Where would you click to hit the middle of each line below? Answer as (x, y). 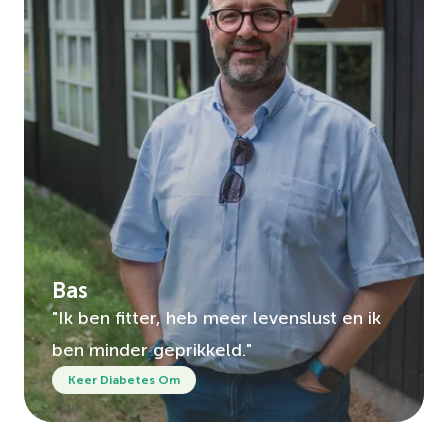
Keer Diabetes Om (124, 379)
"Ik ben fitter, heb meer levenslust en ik (216, 317)
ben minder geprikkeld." (152, 349)
